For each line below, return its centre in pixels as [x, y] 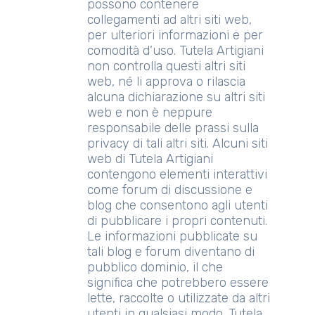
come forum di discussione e [170, 190]
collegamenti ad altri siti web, [169, 20]
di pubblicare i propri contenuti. [177, 221]
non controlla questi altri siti [166, 66]
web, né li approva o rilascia [166, 82]
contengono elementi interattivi [177, 174]
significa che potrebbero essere [178, 283]
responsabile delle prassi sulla [173, 128]
